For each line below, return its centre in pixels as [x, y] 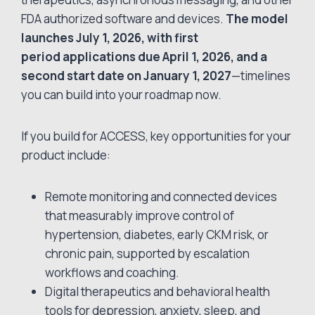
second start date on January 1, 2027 [127, 76]
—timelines [261, 76]
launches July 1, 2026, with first [110, 38]
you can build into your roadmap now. [123, 95]
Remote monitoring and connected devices [161, 197]
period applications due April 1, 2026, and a [144, 57]
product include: [67, 155]
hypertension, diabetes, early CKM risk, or [157, 235]
